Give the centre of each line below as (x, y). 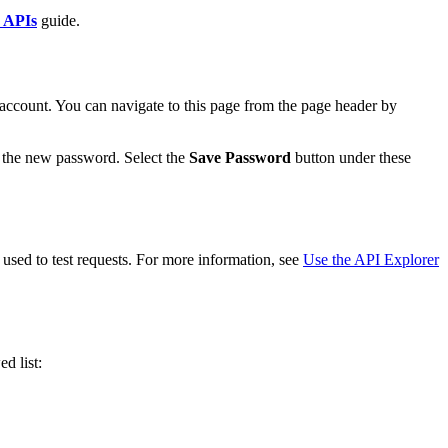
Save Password (240, 157)
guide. (58, 20)
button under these (351, 157)
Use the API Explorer (371, 260)
